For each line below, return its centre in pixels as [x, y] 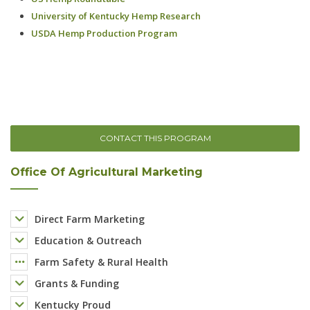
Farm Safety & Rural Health [101, 262]
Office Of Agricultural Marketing [107, 172]
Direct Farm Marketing [90, 219]
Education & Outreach [88, 240]
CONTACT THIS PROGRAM [155, 138]
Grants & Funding [77, 283]
